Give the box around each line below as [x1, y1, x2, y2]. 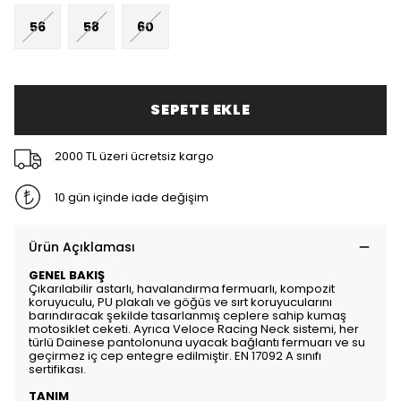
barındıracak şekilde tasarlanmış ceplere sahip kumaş [29, 307, 346, 324]
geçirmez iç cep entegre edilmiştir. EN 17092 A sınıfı [29, 347, 321, 364]
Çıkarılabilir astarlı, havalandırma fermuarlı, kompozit [29, 280, 335, 297]
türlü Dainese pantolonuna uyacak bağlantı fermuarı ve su [29, 334, 365, 351]
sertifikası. [29, 361, 86, 378]
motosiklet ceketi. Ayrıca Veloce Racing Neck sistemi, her [29, 320, 359, 337]
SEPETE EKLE [150, 99, 251, 120]
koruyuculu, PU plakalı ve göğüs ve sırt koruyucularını [29, 294, 332, 311]
